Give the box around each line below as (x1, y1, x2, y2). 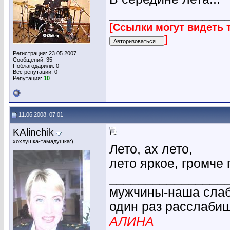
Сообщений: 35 (13, 56, 52, 63)
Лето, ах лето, (109, 142, 193, 157)
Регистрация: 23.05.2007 (13, 50, 76, 56)
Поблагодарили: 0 (13, 63, 59, 69)
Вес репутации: (13, 69, 54, 75)
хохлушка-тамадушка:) (13, 138, 73, 144)
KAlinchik (13, 127, 54, 138)
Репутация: (13, 75, 44, 81)
